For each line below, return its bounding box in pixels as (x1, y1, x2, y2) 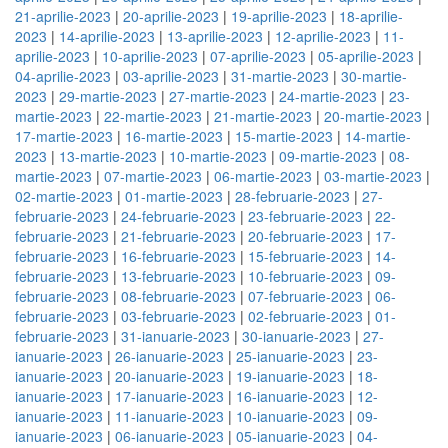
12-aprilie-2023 (275, 26, 371, 46)
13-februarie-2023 (121, 266, 236, 286)
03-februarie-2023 (121, 306, 236, 326)
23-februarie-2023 (248, 206, 363, 226)
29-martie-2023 (59, 86, 157, 106)
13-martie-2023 (59, 146, 157, 166)
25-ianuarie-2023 (236, 346, 345, 366)
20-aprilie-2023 (123, 6, 219, 26)
